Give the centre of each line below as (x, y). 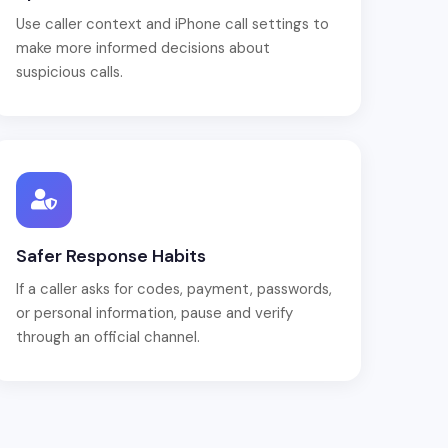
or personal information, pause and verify (154, 313)
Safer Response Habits (111, 256)
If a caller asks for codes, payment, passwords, (174, 289)
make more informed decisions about (143, 48)
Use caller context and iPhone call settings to (172, 24)
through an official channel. (108, 337)
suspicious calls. (69, 72)
